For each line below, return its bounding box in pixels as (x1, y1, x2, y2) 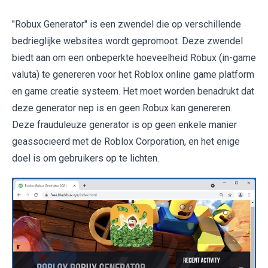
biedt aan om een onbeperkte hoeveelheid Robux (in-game (12, 52, 256, 63)
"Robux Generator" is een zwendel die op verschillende (12, 19, 241, 30)
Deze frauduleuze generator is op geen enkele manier (12, 119, 237, 130)
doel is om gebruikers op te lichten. (12, 153, 159, 164)
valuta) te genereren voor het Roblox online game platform (12, 69, 254, 80)
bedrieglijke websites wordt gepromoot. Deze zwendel (12, 35, 243, 47)
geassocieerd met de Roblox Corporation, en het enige (12, 136, 240, 147)
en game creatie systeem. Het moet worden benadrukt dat (12, 86, 254, 97)
